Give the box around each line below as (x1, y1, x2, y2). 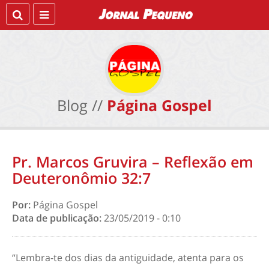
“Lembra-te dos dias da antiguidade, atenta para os (12, 251, 244, 264)
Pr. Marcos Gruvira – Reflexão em (12, 151, 253, 172)
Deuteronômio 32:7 (12, 168, 151, 188)
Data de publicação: (12, 211, 104, 225)
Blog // (57, 95, 103, 115)
